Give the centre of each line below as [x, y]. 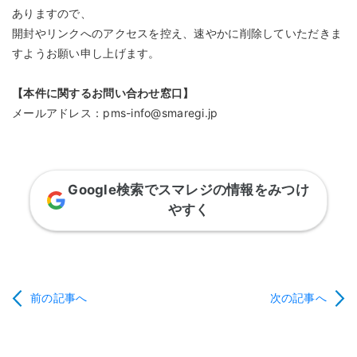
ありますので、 [52, 14]
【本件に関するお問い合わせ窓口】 [103, 93]
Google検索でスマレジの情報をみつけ [188, 190]
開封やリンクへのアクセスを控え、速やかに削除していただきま [177, 33]
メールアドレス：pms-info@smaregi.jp [115, 113]
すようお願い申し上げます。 [86, 53]
